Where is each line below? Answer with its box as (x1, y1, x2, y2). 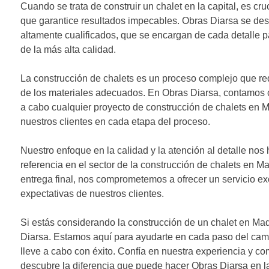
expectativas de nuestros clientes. (20, 189, 164, 199)
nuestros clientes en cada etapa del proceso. (20, 116, 210, 127)
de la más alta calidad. (20, 44, 116, 55)
